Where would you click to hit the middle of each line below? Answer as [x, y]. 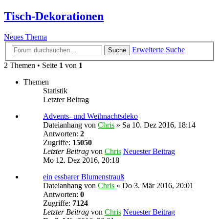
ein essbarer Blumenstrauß [84, 177]
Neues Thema [25, 37]
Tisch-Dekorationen [54, 16]
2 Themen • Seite [32, 66]
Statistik [55, 91]
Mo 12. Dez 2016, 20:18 [81, 160]
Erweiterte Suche [158, 50]
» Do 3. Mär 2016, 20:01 [154, 186]
